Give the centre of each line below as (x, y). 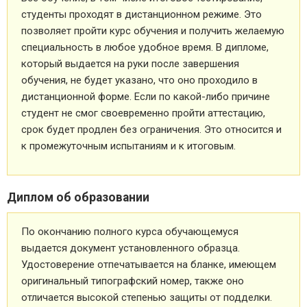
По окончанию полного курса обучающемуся (130, 232)
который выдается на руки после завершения (130, 64)
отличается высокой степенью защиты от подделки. (147, 298)
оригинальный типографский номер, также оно (133, 281)
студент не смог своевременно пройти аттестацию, (143, 113)
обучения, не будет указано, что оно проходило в (139, 81)
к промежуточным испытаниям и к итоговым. (128, 146)
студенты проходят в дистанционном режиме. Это (142, 15)
